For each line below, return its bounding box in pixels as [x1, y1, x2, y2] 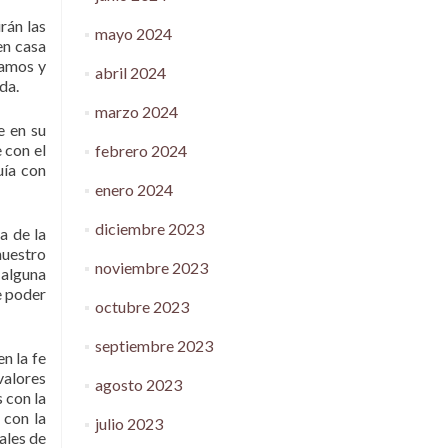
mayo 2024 [94, 24, 172, 43]
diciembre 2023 [94, 219, 204, 238]
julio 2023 [94, 414, 163, 433]
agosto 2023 [94, 375, 182, 394]
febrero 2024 [94, 141, 187, 160]
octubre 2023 [94, 297, 189, 316]
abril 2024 [94, 63, 166, 82]
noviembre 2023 [94, 258, 208, 277]
